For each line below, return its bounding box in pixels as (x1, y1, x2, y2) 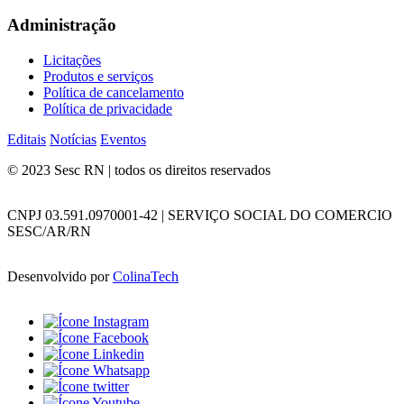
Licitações (43, 51, 101, 68)
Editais (7, 131, 46, 147)
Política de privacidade (43, 100, 172, 116)
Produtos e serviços (43, 68, 153, 84)
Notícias (50, 131, 96, 147)
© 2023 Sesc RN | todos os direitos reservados (7, 161, 271, 178)
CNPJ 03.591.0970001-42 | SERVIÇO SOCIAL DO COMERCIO (7, 207, 392, 223)
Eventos (100, 131, 146, 147)
